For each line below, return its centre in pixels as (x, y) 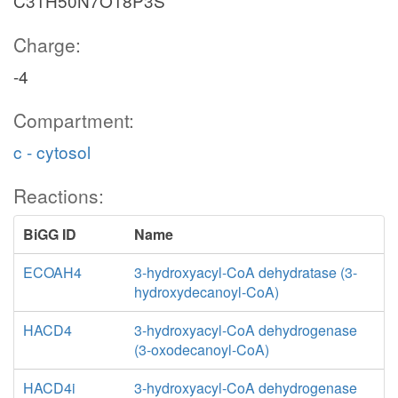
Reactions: (59, 195)
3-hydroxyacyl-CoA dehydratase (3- (245, 272)
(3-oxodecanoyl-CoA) (201, 350)
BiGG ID (50, 234)
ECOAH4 (52, 272)
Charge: (47, 44)
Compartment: (74, 120)
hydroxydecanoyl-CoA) (206, 292)
